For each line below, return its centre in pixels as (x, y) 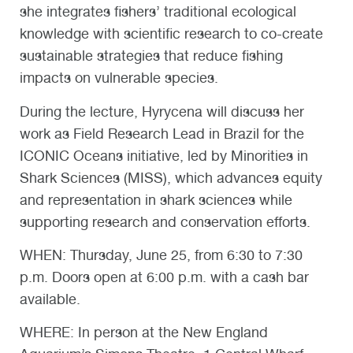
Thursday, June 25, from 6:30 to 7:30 (186, 255)
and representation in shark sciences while (156, 199)
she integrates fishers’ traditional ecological (158, 12)
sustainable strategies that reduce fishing (151, 56)
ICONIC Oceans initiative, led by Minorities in (164, 155)
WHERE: (49, 332)
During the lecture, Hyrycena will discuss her (162, 111)
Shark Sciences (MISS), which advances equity (171, 177)
